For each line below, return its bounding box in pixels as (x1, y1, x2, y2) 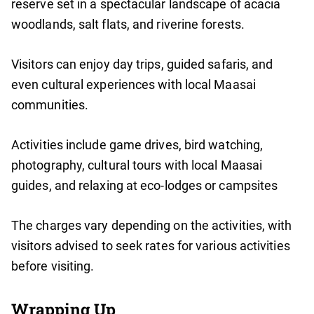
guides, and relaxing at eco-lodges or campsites (11, 178, 278, 193)
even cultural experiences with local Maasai (11, 77, 256, 93)
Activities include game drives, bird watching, (11, 137, 264, 153)
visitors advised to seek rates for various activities (11, 238, 290, 254)
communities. (11, 97, 89, 113)
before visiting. (11, 259, 95, 274)
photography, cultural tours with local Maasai (11, 158, 263, 173)
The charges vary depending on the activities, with (11, 218, 292, 233)
